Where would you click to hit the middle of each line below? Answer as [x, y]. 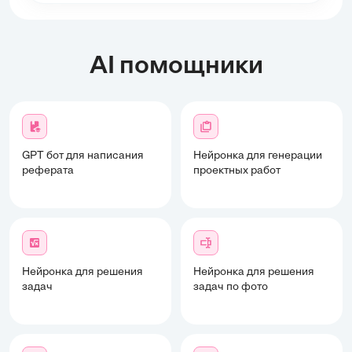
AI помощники [176, 66]
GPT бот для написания [83, 156]
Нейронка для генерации [258, 156]
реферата [48, 170]
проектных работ [237, 170]
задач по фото [231, 287]
